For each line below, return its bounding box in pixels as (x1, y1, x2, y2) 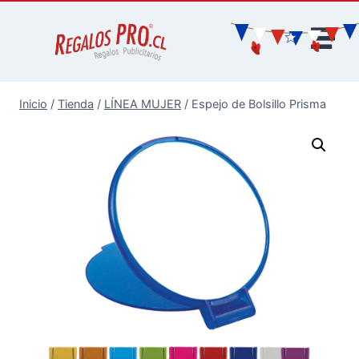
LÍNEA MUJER (104, 97, 181, 111)
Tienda (58, 97, 94, 111)
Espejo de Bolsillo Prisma (192, 97, 326, 111)
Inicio (19, 97, 47, 111)
